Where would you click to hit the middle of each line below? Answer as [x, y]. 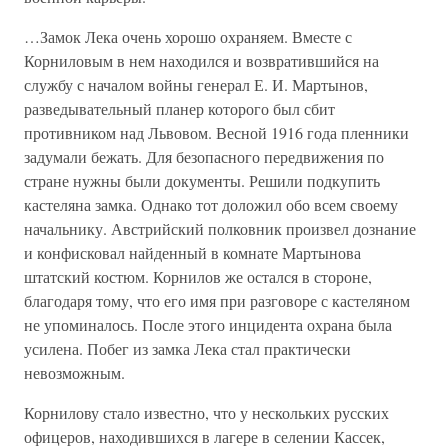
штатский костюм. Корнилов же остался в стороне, [198, 277]
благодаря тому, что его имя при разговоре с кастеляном [217, 301]
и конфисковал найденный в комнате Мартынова [192, 253]
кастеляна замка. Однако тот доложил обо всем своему [211, 205]
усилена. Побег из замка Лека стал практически [187, 349]
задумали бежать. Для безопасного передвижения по [204, 157]
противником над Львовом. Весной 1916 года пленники [216, 133]
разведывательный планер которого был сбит [179, 109]
